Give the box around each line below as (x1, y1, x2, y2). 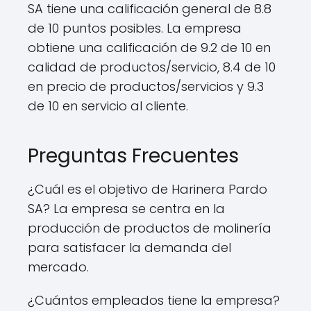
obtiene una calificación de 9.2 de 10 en (28, 39, 271, 56)
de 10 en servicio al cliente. (28, 97, 188, 115)
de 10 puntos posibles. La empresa (28, 19, 242, 37)
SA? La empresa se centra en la (28, 200, 225, 217)
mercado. (28, 258, 89, 276)
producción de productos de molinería (28, 219, 271, 237)
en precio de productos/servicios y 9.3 (28, 78, 264, 95)
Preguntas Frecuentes (28, 142, 239, 169)
